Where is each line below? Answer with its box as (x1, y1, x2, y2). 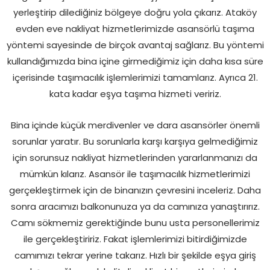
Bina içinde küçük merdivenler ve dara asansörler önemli (10, 118, 260, 131)
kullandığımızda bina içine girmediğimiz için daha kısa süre (7, 54, 263, 67)
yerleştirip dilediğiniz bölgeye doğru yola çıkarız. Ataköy (13, 5, 257, 19)
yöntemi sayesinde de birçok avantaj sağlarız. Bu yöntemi (6, 38, 264, 51)
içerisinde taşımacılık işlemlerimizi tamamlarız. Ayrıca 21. (12, 71, 258, 84)
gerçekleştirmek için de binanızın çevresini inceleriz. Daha (9, 183, 261, 196)
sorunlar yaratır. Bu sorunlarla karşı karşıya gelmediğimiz (12, 134, 258, 148)
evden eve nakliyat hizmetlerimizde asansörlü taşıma (16, 22, 254, 35)
